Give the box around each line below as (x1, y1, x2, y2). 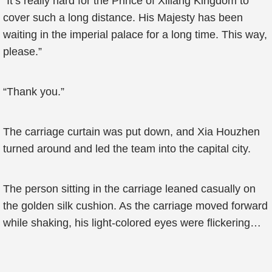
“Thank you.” (3, 86, 64, 98)
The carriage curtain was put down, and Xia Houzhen (3, 126, 260, 138)
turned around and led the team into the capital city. (3, 143, 251, 155)
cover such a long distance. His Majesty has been (3, 12, 243, 24)
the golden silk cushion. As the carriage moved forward (3, 200, 268, 212)
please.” (3, 46, 42, 58)
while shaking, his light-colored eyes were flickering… (3, 217, 261, 229)
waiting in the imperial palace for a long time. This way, (3, 29, 267, 41)
